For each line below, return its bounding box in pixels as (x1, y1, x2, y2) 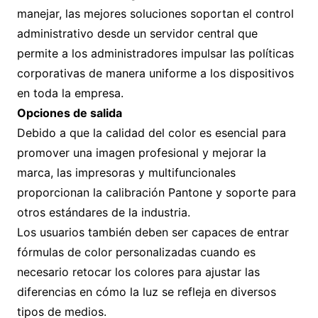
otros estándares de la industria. (16, 205, 190, 219)
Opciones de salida (16, 106, 122, 120)
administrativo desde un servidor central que (16, 26, 258, 40)
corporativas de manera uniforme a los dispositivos (16, 66, 294, 80)
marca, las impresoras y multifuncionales (16, 165, 236, 180)
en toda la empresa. (16, 86, 124, 100)
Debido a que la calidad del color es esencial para (16, 126, 286, 140)
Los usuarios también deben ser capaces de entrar (16, 225, 289, 239)
